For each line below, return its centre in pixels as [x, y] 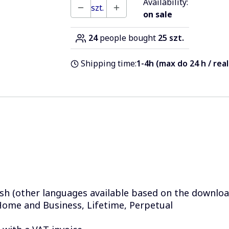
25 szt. [171, 38]
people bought [128, 38]
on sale [157, 14]
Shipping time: [109, 63]
